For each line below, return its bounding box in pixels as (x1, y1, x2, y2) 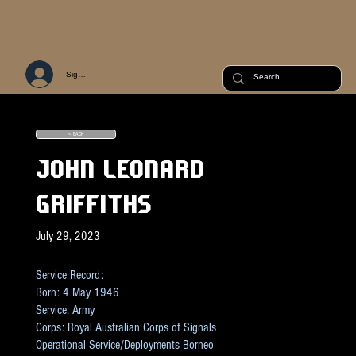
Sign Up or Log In (65, 69, 131, 79)
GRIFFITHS (35, 188, 151, 219)
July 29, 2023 (35, 228, 100, 243)
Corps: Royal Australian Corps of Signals (35, 320, 216, 335)
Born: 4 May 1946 (35, 285, 119, 300)
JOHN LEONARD (35, 153, 204, 184)
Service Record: (35, 268, 103, 283)
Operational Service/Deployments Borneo (35, 338, 214, 353)
